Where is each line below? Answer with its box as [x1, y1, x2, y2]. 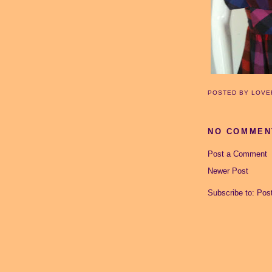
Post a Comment [208, 149, 267, 158]
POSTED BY [208, 89, 252, 97]
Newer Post [208, 166, 248, 175]
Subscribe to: [208, 188, 257, 197]
